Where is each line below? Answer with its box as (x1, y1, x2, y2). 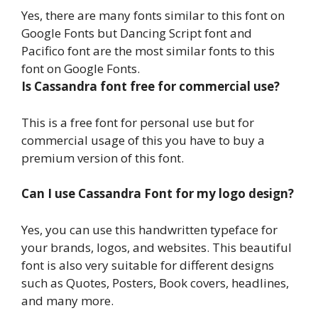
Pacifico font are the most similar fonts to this (21, 43, 275, 60)
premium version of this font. (21, 149, 184, 166)
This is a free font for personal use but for (21, 114, 254, 131)
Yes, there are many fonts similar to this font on (21, 7, 285, 24)
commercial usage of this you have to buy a (21, 131, 265, 148)
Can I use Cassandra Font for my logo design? (21, 185, 294, 202)
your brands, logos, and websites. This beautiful (21, 238, 292, 256)
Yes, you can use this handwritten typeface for (21, 221, 278, 238)
